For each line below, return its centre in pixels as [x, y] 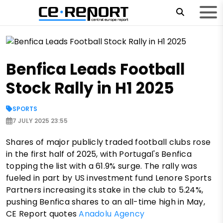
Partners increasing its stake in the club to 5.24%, [105, 190]
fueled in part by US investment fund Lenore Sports [109, 178]
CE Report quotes [43, 214]
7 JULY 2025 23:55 [40, 121]
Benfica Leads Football [95, 69]
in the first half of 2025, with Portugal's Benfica [99, 154]
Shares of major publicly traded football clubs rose [109, 142]
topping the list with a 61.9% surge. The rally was [102, 166]
